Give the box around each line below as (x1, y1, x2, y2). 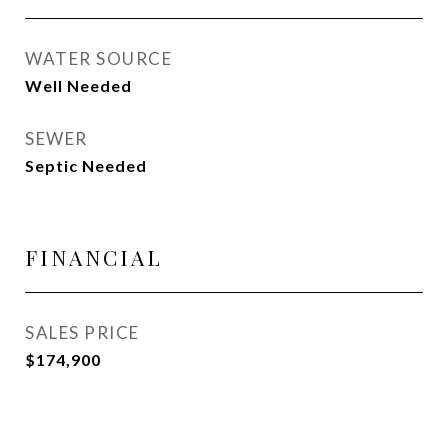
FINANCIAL (25, 243, 163, 271)
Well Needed (25, 76, 132, 95)
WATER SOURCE (25, 48, 172, 69)
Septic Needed (25, 156, 147, 175)
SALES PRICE (25, 322, 140, 343)
